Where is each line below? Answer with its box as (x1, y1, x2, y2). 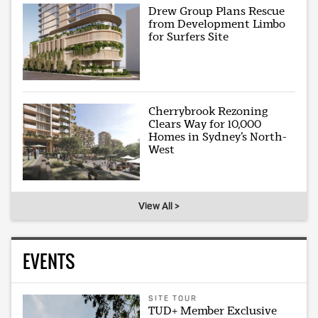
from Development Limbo (148, 16, 286, 31)
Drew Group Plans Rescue (148, 4, 285, 18)
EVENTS (23, 247, 75, 274)
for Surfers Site (148, 29, 229, 43)
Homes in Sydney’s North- (148, 129, 287, 143)
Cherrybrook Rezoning (148, 104, 268, 118)
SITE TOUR (148, 293, 198, 303)
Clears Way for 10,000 (148, 116, 262, 131)
